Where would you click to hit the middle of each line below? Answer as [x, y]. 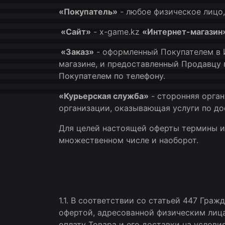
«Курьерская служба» [104, 96]
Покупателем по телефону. [112, 76]
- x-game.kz [117, 32]
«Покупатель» [88, 12]
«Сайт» [75, 32]
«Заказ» [76, 52]
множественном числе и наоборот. [129, 140]
